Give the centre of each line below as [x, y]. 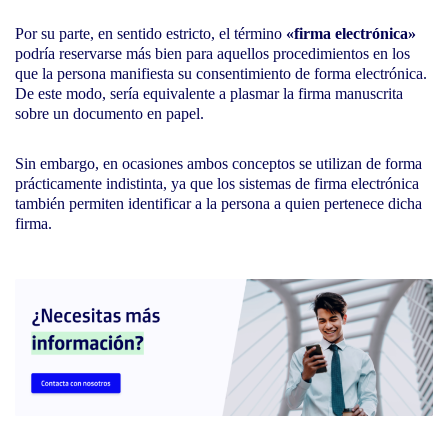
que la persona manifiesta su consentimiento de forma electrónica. [221, 74]
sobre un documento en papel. [109, 114]
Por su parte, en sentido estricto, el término [150, 34]
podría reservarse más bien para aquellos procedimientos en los [212, 54]
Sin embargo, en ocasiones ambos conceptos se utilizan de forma [218, 164]
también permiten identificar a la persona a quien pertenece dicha [218, 204]
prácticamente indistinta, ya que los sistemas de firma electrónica [217, 184]
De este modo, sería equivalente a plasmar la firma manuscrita [209, 94]
